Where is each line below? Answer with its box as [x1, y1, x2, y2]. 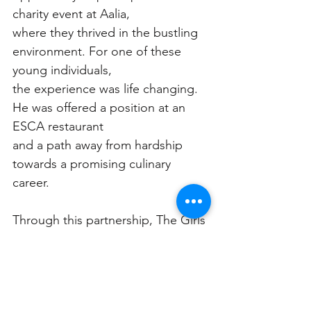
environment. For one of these [12, 43, 185, 59]
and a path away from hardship [12, 137, 186, 153]
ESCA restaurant [12, 118, 103, 134]
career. [12, 174, 49, 190]
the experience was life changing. [12, 81, 201, 96]
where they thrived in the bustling [12, 24, 201, 40]
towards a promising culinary [12, 155, 174, 171]
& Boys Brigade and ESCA [12, 230, 161, 246]
